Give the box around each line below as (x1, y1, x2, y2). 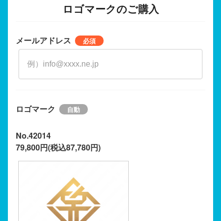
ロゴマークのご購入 (62, 1, 159, 16)
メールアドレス (16, 34, 71, 46)
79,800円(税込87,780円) (16, 141, 101, 153)
